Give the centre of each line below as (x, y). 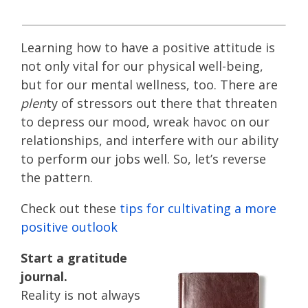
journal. (44, 277)
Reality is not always (80, 295)
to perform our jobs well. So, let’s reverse (143, 159)
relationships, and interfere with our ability (150, 141)
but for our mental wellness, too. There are (149, 85)
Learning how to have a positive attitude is (148, 48)
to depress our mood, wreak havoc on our (145, 122)
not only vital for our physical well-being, (142, 66)
